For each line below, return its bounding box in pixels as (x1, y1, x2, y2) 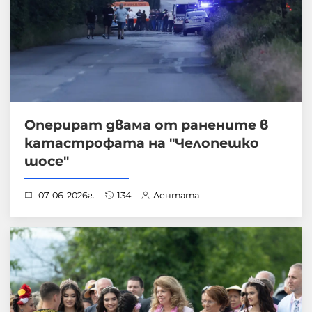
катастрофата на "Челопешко (24, 134, 259, 152)
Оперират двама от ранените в (24, 116, 268, 134)
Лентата (153, 190, 199, 201)
